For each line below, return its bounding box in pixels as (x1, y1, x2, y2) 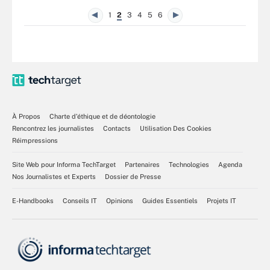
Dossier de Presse (105, 173, 161, 180)
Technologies (169, 161, 209, 168)
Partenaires (125, 161, 160, 168)
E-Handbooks (12, 197, 54, 204)
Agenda (218, 161, 242, 168)
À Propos (12, 113, 40, 120)
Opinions (106, 197, 133, 204)
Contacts (103, 125, 131, 132)
